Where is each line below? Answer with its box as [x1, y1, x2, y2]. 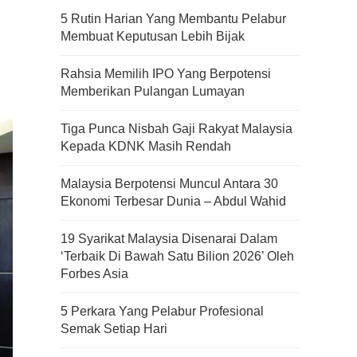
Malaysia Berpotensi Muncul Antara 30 [61, 177, 278, 190]
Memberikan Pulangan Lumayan [61, 84, 245, 98]
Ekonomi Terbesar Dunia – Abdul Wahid [61, 194, 286, 208]
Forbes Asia [61, 267, 128, 280]
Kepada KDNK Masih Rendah [61, 139, 231, 153]
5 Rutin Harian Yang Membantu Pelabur [61, 12, 286, 25]
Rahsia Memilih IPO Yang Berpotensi [61, 67, 271, 80]
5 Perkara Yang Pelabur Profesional [61, 304, 264, 318]
